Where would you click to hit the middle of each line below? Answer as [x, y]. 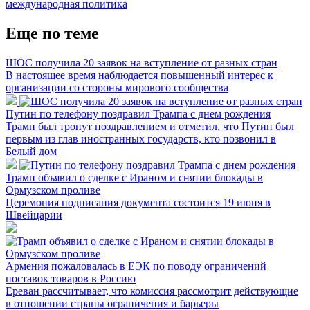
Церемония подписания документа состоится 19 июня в [138, 202]
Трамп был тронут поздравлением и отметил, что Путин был [150, 126]
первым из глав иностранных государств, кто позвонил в [141, 138]
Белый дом [31, 151]
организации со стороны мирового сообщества [117, 87]
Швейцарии [34, 215]
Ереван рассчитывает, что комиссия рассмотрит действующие [152, 291]
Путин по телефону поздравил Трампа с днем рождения [138, 113]
